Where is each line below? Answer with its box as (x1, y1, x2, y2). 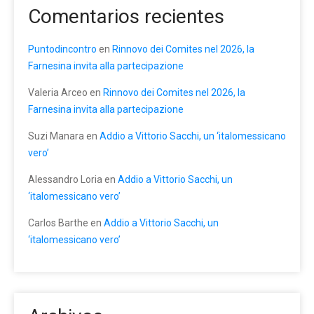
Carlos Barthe (28, 217, 88, 228)
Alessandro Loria (28, 174, 102, 185)
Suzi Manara (28, 130, 84, 142)
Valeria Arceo (28, 87, 88, 98)
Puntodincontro (28, 43, 97, 55)
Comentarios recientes (28, 5, 224, 28)
